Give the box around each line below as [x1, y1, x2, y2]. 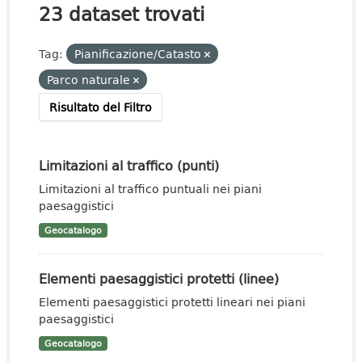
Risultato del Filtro [49, 99, 152, 116]
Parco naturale [47, 71, 133, 88]
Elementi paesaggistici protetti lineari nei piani [39, 293, 305, 310]
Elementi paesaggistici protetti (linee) [39, 268, 279, 288]
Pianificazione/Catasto [74, 45, 204, 62]
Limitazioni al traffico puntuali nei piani [39, 180, 262, 197]
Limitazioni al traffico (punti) [39, 155, 219, 175]
